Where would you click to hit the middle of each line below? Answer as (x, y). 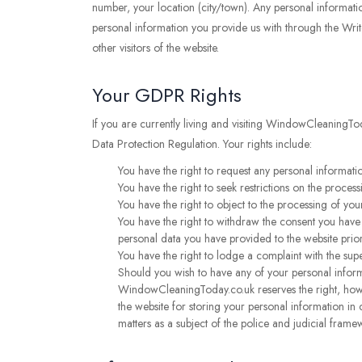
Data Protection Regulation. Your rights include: (202, 144)
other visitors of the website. (156, 48)
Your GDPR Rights (167, 95)
